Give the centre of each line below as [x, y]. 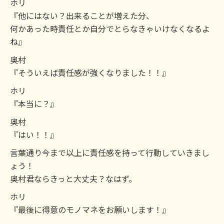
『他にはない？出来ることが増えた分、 [82, 15]
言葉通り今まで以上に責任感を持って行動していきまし [110, 152]
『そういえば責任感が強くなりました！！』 [90, 72]
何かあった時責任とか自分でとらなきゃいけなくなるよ [110, 28]
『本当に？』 [34, 103]
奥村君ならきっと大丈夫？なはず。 [73, 178]
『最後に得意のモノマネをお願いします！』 [90, 209]
